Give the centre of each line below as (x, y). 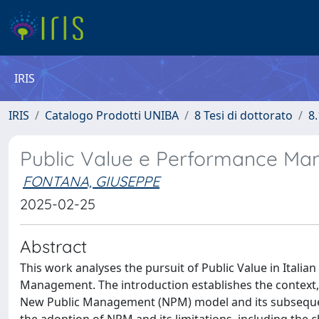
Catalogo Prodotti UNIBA (112, 115)
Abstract (53, 246)
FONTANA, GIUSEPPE (91, 181)
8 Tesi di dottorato (244, 115)
